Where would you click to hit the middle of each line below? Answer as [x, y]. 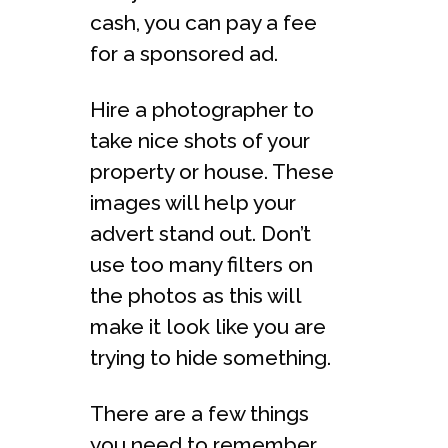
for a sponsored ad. [184, 53]
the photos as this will [195, 295]
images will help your [193, 202]
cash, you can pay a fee [203, 22]
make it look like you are [208, 326]
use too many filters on [201, 264]
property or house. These [212, 171]
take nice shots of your [200, 140]
